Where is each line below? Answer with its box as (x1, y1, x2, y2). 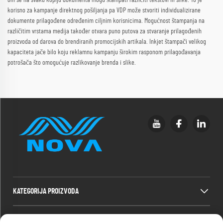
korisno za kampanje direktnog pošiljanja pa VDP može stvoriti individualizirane (7, 6, 201, 14)
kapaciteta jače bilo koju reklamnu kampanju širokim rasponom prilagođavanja (7, 48, 201, 56)
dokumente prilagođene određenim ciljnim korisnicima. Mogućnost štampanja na (7, 17, 205, 24)
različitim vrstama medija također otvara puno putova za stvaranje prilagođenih (7, 27, 202, 35)
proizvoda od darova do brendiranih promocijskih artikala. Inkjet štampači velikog (7, 38, 206, 45)
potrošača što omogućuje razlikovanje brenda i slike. (7, 59, 136, 66)
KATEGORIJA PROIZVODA (13, 187, 79, 195)
